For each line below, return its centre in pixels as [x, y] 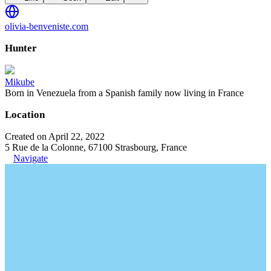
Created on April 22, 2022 [55, 136]
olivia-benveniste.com [47, 26]
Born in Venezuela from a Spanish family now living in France [124, 93]
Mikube [20, 82]
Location [25, 115]
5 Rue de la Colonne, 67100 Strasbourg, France [96, 147]
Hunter [21, 48]
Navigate [31, 158]
